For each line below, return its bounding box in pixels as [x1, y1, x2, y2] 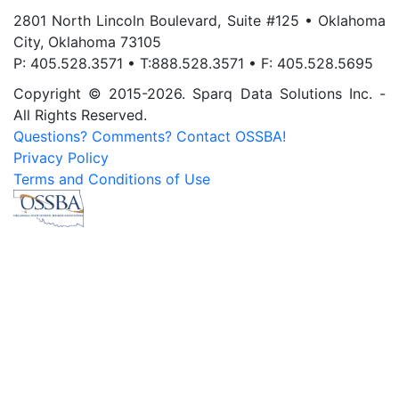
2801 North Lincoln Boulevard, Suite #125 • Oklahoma [13, 12, 386, 29]
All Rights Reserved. [13, 106, 147, 124]
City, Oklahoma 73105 [13, 33, 161, 51]
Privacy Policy [13, 149, 109, 167]
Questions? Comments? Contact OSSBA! [13, 127, 286, 145]
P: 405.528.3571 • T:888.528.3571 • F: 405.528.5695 [13, 54, 373, 72]
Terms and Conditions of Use [13, 170, 210, 188]
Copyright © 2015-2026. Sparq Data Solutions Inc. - [13, 85, 386, 102]
